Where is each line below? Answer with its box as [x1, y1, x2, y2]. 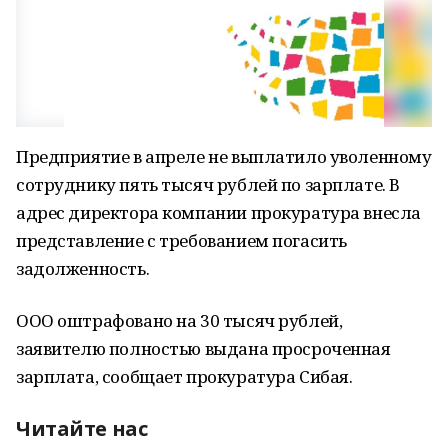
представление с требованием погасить [16, 229, 347, 252]
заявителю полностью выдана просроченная [16, 337, 391, 360]
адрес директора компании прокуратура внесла [16, 201, 421, 224]
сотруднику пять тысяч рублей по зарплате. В [16, 173, 400, 196]
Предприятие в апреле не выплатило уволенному [16, 145, 432, 168]
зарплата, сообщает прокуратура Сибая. [16, 365, 353, 388]
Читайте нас [16, 415, 148, 442]
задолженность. [16, 257, 150, 280]
